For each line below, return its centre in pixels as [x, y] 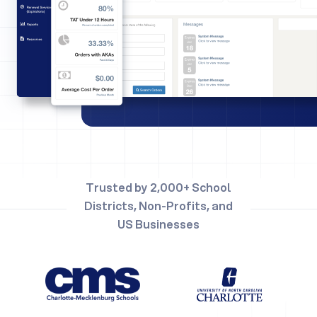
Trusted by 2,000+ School [158, 188]
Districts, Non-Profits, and [158, 206]
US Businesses [158, 224]
